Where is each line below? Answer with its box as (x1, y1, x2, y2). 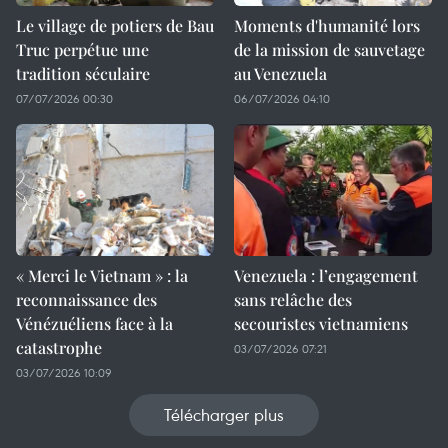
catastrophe (16, 337, 102, 358)
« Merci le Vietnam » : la (16, 265, 188, 286)
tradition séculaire (16, 63, 150, 84)
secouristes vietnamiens (234, 313, 408, 334)
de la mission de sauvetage (234, 39, 425, 60)
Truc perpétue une (16, 39, 149, 60)
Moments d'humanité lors (234, 15, 420, 36)
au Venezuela (234, 63, 327, 84)
